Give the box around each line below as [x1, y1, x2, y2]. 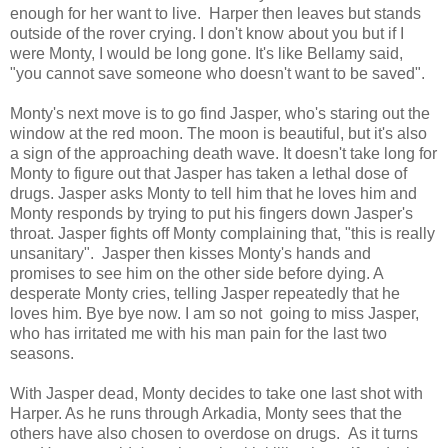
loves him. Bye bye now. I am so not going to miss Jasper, [10, 305, 419, 323]
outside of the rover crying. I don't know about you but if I [10, 25, 404, 43]
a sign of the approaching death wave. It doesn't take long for [10, 145, 437, 163]
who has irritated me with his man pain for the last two [10, 325, 387, 343]
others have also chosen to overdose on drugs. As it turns [10, 425, 418, 443]
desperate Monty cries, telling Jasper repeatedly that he [10, 285, 400, 303]
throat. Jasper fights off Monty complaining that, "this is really [10, 225, 435, 243]
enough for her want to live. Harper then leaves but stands [10, 5, 421, 23]
